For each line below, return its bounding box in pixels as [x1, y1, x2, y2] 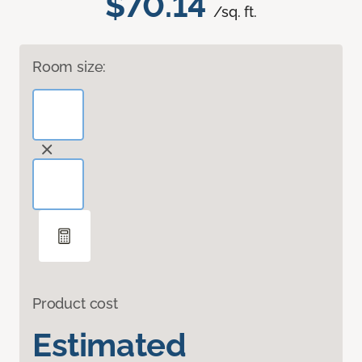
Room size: [32, 58, 107, 76]
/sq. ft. [213, 3, 257, 21]
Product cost [32, 295, 118, 313]
